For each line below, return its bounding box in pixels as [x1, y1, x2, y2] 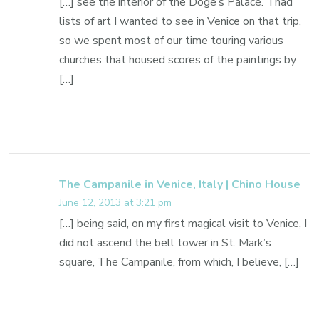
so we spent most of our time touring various [59, 32, 284, 48]
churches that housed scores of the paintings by [59, 51, 297, 68]
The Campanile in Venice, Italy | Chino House [59, 176, 301, 192]
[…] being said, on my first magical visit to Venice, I [59, 215, 308, 231]
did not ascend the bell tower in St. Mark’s [59, 234, 272, 251]
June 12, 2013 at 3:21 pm [59, 195, 172, 209]
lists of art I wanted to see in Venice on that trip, [59, 13, 302, 29]
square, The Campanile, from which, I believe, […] [59, 253, 300, 270]
